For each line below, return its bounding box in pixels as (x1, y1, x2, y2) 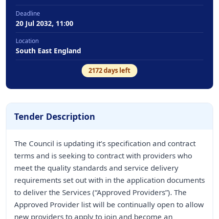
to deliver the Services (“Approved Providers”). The (14, 187, 187, 197)
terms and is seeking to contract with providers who (14, 151, 192, 160)
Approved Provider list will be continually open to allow (14, 199, 204, 209)
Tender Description (14, 110, 95, 122)
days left (102, 66, 131, 75)
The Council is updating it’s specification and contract (14, 138, 196, 148)
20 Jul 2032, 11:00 (16, 19, 73, 28)
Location (16, 37, 39, 45)
